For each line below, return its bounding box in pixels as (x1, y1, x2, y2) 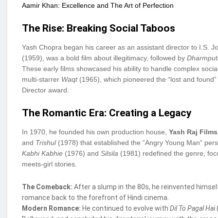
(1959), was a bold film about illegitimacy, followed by (22, 54, 187, 62)
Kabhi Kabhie (22, 149, 63, 158)
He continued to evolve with (81, 204, 170, 212)
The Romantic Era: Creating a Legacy (22, 107, 192, 119)
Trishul (36, 139, 56, 147)
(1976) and (63, 149, 101, 158)
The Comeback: (22, 182, 73, 191)
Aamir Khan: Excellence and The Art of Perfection (22, 1, 174, 10)
